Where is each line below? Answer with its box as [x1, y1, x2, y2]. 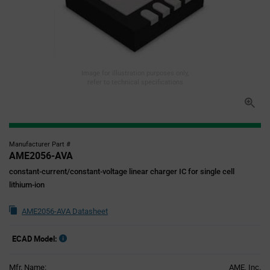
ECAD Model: [12, 233, 57, 244]
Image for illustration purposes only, [81, 69, 189, 77]
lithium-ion [9, 180, 45, 189]
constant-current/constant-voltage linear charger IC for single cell [9, 167, 234, 176]
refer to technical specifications [87, 78, 183, 86]
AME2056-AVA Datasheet [22, 207, 108, 216]
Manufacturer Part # [9, 140, 71, 148]
